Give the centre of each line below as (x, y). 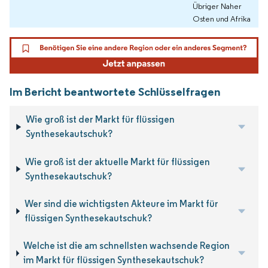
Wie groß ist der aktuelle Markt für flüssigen (117, 162)
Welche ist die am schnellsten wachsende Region (127, 246)
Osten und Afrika (222, 19)
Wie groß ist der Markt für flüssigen (100, 120)
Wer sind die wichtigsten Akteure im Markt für (121, 204)
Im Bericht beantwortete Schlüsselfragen (115, 92)
